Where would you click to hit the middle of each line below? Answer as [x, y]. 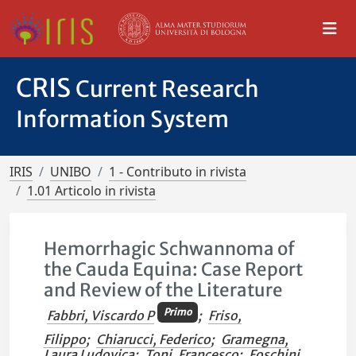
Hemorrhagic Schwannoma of [170, 249]
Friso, [224, 316]
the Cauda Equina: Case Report [174, 269]
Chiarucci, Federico [154, 340]
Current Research [167, 89]
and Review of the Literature [164, 290]
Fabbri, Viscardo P [101, 316]
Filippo [65, 340]
